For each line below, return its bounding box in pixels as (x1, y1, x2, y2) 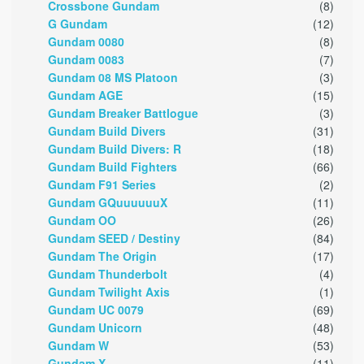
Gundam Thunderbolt (48, 266, 168, 283)
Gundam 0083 (48, 51, 125, 68)
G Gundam (48, 15, 108, 32)
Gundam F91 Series (48, 176, 157, 193)
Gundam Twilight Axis (48, 284, 171, 301)
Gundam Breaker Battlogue (48, 105, 199, 122)
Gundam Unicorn (48, 319, 143, 336)
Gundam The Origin (48, 248, 158, 265)
